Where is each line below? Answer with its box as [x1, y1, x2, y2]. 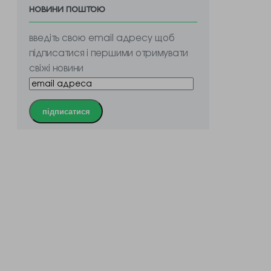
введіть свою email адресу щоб [29, 31, 175, 44]
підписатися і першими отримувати [29, 46, 189, 59]
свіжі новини [29, 61, 84, 74]
